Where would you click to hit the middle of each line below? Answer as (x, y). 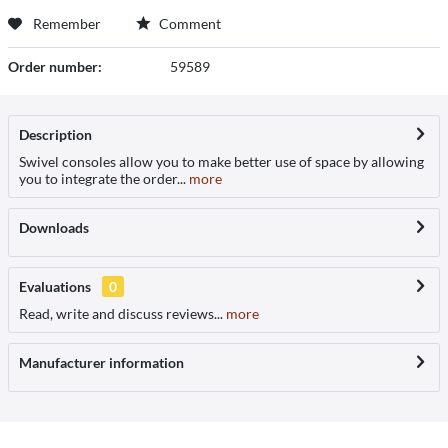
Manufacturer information (101, 362)
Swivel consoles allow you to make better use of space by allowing (221, 161)
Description (55, 134)
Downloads (54, 227)
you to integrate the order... (102, 178)
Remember (67, 23)
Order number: (55, 66)
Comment (188, 23)
